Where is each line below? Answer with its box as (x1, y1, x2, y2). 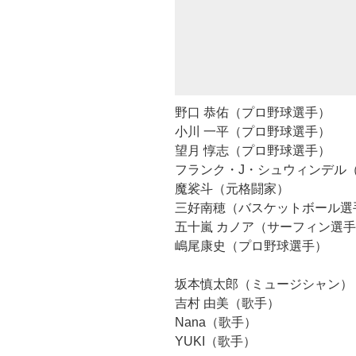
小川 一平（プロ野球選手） (175, 124, 331, 138)
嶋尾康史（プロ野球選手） (175, 238, 327, 253)
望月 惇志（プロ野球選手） (175, 143, 331, 157)
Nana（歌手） (175, 315, 257, 329)
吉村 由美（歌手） (175, 296, 280, 310)
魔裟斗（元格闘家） (175, 181, 289, 195)
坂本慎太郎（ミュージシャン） (175, 277, 353, 291)
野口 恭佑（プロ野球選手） (175, 105, 331, 119)
